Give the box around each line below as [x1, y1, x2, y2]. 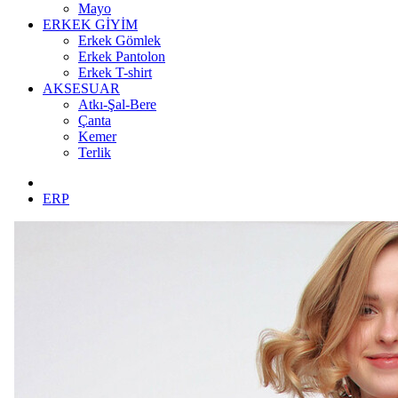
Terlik [78, 145, 111, 160]
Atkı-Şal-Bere [78, 97, 156, 112]
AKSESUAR [43, 81, 120, 96]
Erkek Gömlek [78, 33, 161, 48]
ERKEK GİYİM [43, 17, 138, 32]
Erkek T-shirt [78, 65, 152, 80]
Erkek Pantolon [78, 49, 165, 64]
